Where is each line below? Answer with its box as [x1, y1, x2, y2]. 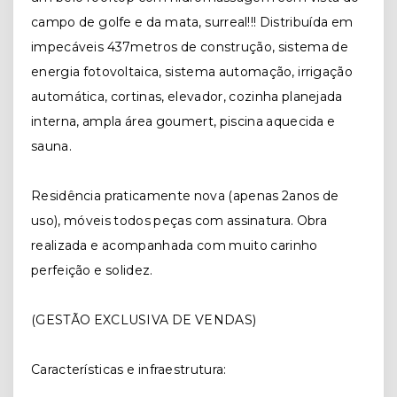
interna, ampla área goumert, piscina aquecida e [31, 113, 336, 129]
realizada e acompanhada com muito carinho [31, 237, 318, 253]
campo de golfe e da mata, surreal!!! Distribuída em [31, 14, 354, 30]
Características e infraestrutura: [31, 362, 227, 378]
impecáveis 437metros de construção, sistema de [31, 39, 349, 55]
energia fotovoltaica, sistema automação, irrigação [31, 64, 353, 80]
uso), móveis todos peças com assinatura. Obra [31, 213, 327, 229]
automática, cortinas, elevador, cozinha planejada [31, 89, 343, 105]
